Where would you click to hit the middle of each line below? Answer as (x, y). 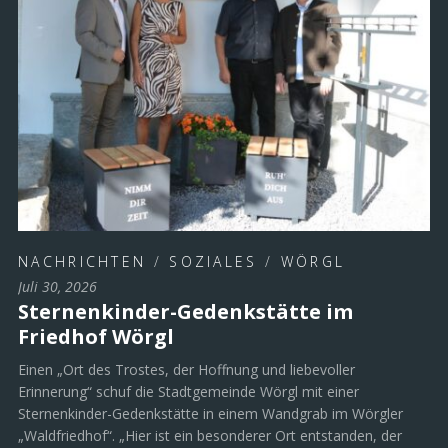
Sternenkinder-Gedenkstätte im (185, 311)
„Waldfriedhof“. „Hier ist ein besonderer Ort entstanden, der (210, 435)
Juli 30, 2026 (57, 286)
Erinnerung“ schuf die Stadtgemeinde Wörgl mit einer (188, 391)
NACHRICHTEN (82, 261)
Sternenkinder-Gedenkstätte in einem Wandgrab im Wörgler (210, 413)
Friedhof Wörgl (96, 336)
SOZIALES (213, 261)
